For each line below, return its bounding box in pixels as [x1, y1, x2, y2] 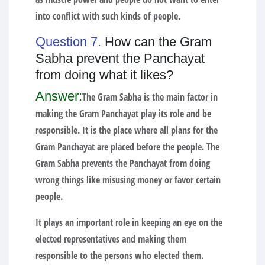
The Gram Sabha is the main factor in [82, 90, 218, 104]
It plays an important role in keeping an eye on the [35, 215, 222, 229]
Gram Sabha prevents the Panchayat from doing [35, 156, 210, 170]
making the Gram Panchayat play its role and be [35, 106, 211, 120]
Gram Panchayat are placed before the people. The [35, 140, 219, 153]
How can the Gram [105, 34, 212, 49]
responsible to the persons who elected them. [35, 248, 203, 262]
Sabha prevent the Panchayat [35, 50, 205, 66]
